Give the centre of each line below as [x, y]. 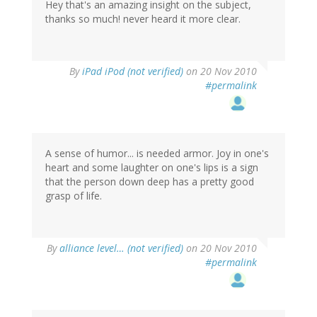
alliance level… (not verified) [121, 248]
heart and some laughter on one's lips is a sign [152, 168]
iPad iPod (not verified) [133, 71]
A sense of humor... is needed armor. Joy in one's [157, 154]
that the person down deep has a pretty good [150, 182]
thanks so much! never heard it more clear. [143, 19]
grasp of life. [74, 196]
